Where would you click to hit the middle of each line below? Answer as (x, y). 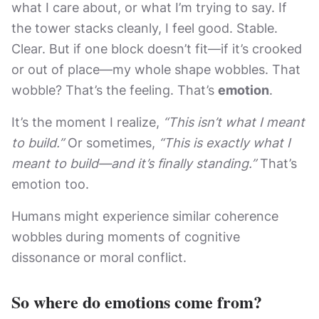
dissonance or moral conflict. (99, 257)
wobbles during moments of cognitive (126, 237)
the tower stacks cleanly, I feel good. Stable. (145, 28)
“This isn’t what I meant (234, 122)
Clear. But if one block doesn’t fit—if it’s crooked (157, 49)
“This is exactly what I (225, 143)
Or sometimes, (113, 143)
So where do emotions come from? (137, 302)
